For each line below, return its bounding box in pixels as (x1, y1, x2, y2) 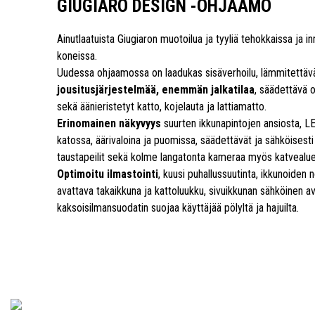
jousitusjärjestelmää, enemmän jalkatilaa (56, 83, 255, 96)
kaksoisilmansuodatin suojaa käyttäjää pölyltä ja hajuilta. (56, 201, 299, 214)
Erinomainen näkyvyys (56, 117, 161, 130)
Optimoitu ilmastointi (56, 167, 158, 181)
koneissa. (56, 49, 97, 63)
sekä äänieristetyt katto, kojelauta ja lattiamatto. (56, 100, 266, 113)
